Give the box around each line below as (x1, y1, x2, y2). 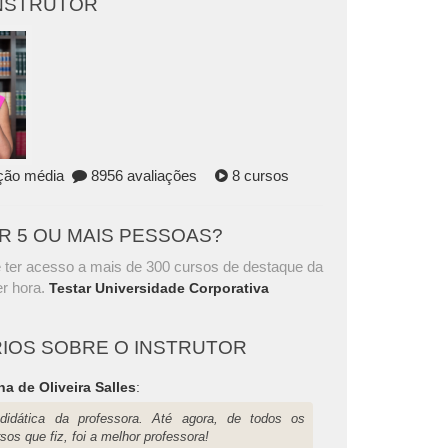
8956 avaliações (86, 166, 197, 184)
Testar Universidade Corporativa (49, 279, 270, 296)
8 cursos (228, 166, 290, 184)
